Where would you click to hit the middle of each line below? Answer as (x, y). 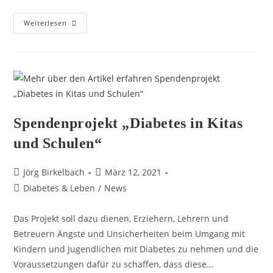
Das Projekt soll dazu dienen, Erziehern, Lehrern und (121, 218)
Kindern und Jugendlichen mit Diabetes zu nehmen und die (136, 249)
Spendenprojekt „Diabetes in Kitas (128, 123)
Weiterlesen (46, 23)
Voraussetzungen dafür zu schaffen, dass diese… (114, 264)
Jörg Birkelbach (54, 172)
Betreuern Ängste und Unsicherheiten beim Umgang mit (129, 234)
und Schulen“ (58, 143)
